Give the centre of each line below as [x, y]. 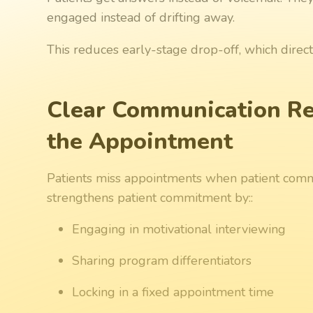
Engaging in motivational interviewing [179, 229]
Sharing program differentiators [162, 260]
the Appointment [140, 141]
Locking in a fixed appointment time [173, 292]
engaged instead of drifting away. [141, 17]
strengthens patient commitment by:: [150, 197]
